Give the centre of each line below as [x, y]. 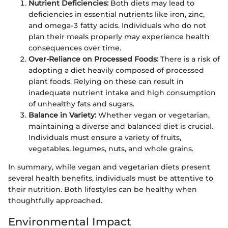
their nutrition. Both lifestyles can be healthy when [103, 190]
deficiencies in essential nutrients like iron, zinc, [117, 15]
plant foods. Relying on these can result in [106, 82]
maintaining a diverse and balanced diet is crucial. [121, 126]
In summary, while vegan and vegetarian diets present [109, 167]
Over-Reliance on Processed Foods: [93, 59]
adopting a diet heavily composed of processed [116, 70]
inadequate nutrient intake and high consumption [122, 93]
